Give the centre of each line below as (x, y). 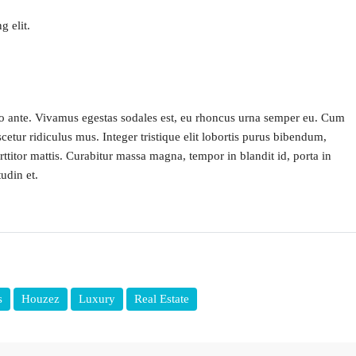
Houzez (41, 299)
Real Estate (162, 299)
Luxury (97, 299)
